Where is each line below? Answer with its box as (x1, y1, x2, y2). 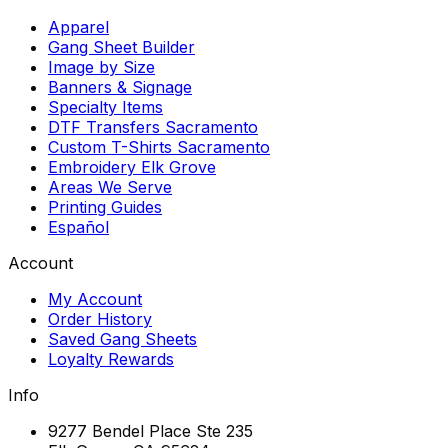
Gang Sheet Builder (48, 36, 195, 57)
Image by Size (48, 56, 155, 77)
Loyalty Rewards (48, 348, 174, 369)
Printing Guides (48, 196, 162, 217)
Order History (48, 308, 152, 329)
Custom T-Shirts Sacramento (48, 136, 270, 157)
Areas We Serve (48, 176, 172, 197)
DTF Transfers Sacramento (48, 116, 258, 137)
